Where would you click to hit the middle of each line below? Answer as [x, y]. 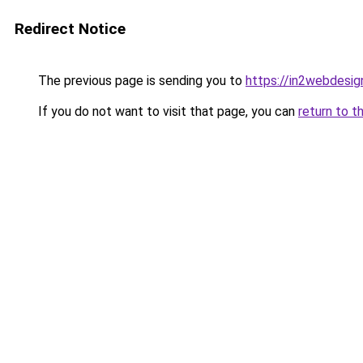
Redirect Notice [70, 29]
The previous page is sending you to [140, 81]
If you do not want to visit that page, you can [167, 111]
